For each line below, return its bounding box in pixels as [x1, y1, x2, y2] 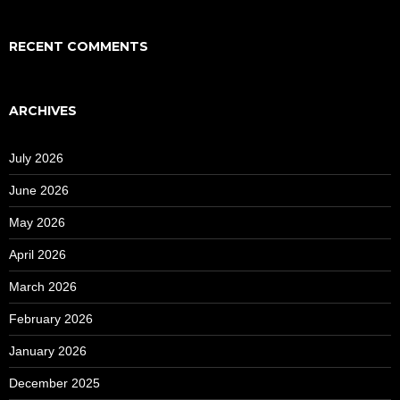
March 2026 [9, 279, 77, 294]
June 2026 [9, 182, 69, 197]
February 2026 [9, 311, 93, 326]
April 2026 [9, 246, 66, 262]
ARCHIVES [9, 102, 77, 119]
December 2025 [9, 375, 100, 390]
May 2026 [9, 214, 65, 229]
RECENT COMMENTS [9, 37, 148, 54]
